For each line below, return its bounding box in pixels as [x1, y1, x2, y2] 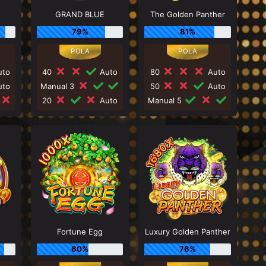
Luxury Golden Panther [145, 227, 231, 236]
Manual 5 [148, 95, 185, 105]
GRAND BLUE [55, 9, 105, 19]
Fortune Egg [57, 227, 103, 236]
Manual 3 [40, 81, 77, 91]
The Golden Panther [150, 9, 226, 19]
